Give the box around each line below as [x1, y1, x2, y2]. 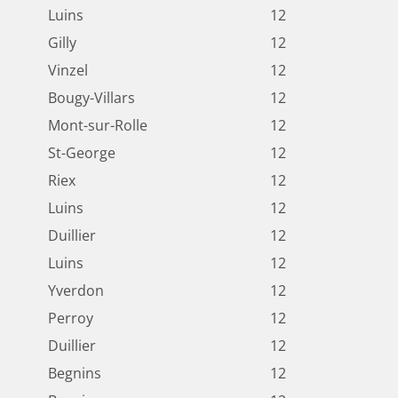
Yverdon [48, 281, 104, 301]
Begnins [48, 363, 101, 384]
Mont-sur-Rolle [48, 115, 147, 136]
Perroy [48, 308, 93, 329]
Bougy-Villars [48, 88, 135, 108]
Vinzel [48, 60, 88, 81]
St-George [48, 143, 115, 163]
